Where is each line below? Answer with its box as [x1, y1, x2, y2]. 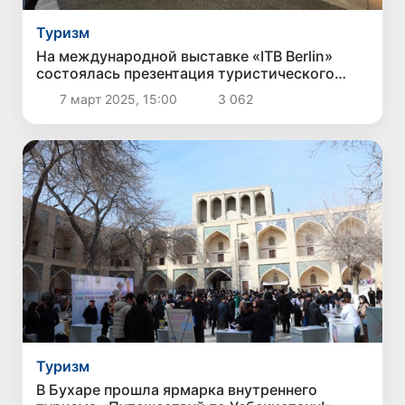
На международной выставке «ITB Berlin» [36, 47, 334, 66]
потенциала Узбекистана [36, 81, 216, 100]
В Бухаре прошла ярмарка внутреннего [36, 380, 318, 399]
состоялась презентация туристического [36, 64, 335, 83]
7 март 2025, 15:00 [55, 91, 181, 108]
